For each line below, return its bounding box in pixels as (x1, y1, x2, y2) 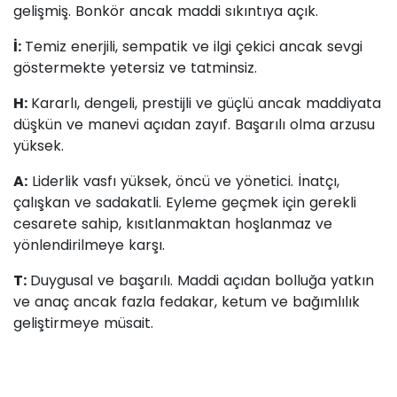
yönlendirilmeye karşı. (13, 235, 165, 256)
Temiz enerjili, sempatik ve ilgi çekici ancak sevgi (25, 36, 362, 58)
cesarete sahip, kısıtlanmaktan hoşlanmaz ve (13, 214, 332, 235)
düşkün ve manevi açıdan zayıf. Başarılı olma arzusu (13, 114, 375, 136)
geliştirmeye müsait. (13, 313, 153, 334)
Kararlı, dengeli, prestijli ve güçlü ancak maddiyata (31, 93, 381, 114)
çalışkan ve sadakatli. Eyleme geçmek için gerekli (13, 192, 356, 214)
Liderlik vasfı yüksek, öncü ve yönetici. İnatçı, (27, 171, 339, 192)
